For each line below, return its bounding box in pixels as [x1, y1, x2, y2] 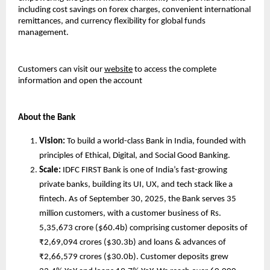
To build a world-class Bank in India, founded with [67, 136, 246, 146]
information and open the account [18, 76, 142, 86]
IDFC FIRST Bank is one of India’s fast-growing [61, 165, 227, 175]
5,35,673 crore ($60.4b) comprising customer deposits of [39, 223, 248, 233]
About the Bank [18, 113, 75, 122]
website [104, 64, 133, 74]
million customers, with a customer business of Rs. [39, 209, 221, 218]
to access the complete [133, 64, 216, 74]
